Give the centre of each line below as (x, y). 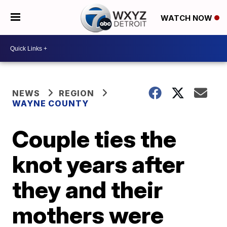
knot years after (99, 164)
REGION (77, 93)
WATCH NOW (187, 18)
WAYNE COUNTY (51, 103)
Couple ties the (94, 139)
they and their (88, 190)
